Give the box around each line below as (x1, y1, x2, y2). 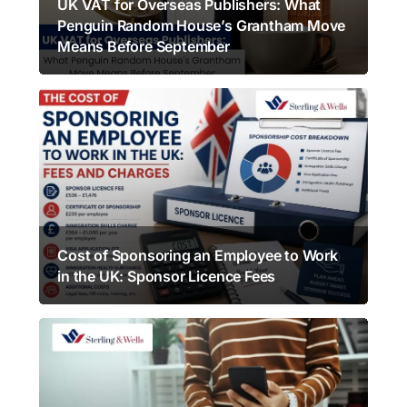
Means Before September (57, 37, 230, 56)
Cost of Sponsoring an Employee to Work (57, 246, 338, 265)
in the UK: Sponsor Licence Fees (57, 267, 276, 286)
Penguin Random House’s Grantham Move (57, 16, 346, 35)
